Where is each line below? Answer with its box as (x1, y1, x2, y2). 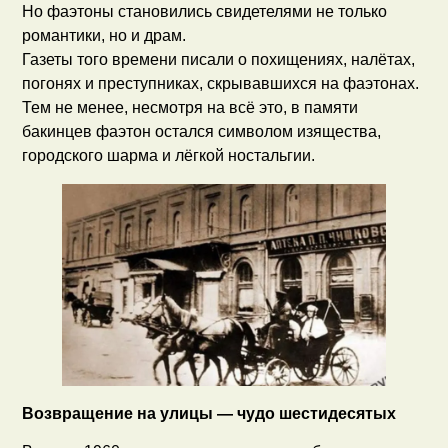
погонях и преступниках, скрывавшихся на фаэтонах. (22, 74, 420, 92)
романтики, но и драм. (22, 26, 187, 44)
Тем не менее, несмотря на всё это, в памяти (22, 98, 359, 116)
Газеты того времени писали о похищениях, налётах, (22, 50, 416, 68)
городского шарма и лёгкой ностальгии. (22, 146, 316, 164)
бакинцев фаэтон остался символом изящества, (22, 122, 382, 140)
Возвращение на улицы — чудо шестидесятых (22, 404, 397, 422)
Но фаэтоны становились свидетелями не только (22, 2, 388, 20)
